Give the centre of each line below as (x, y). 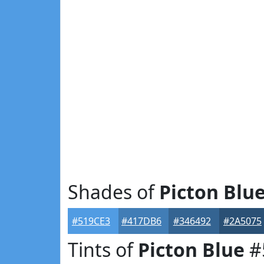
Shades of (113, 192)
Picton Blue (191, 250)
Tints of (103, 250)
